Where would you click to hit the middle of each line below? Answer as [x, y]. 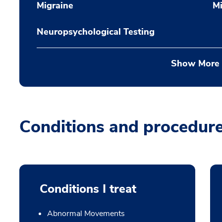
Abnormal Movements [86, 214]
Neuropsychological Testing [96, 32]
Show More [195, 63]
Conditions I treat [88, 189]
